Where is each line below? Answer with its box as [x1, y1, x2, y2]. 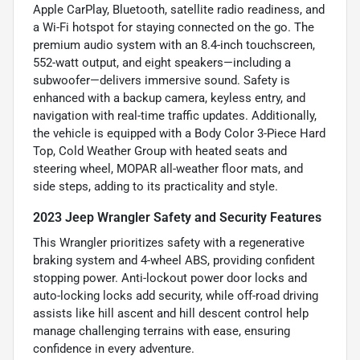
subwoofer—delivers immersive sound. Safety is [33, 72, 290, 88]
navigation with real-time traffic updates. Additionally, [33, 108, 317, 123]
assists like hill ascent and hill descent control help [33, 305, 309, 321]
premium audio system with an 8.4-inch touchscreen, [33, 37, 315, 52]
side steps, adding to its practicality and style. [33, 178, 278, 194]
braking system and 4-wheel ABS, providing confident [33, 252, 315, 268]
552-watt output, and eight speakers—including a [33, 55, 291, 70]
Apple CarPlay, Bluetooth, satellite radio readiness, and [33, 2, 325, 17]
